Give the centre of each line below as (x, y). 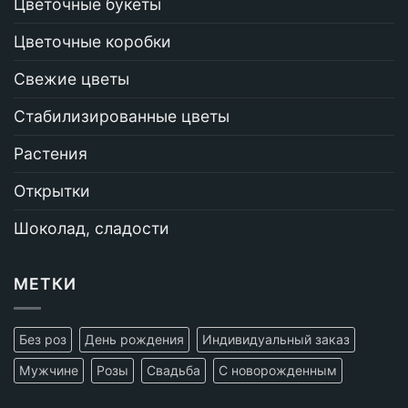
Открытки (52, 191)
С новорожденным (278, 370)
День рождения (134, 339)
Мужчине (49, 370)
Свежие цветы (71, 79)
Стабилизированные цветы (122, 117)
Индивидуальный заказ (276, 339)
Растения (51, 154)
